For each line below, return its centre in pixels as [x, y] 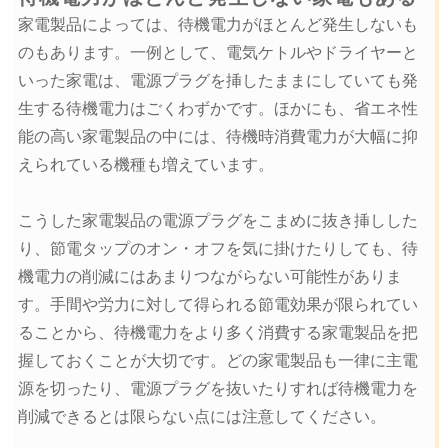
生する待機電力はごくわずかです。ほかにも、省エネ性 [217, 109]
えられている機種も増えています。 [145, 165]
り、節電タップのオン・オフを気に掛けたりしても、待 [217, 249]
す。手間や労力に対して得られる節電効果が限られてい [217, 305]
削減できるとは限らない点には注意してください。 [201, 417]
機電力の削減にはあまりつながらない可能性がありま [209, 277]
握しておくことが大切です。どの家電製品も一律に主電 [217, 361]
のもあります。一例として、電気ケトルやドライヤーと [217, 53]
